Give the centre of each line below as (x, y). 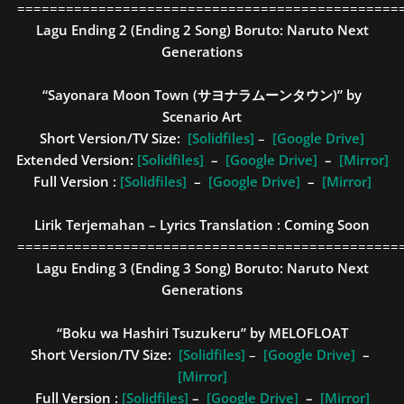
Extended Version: (76, 160)
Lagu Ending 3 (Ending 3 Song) (135, 268)
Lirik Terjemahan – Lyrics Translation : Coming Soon (202, 225)
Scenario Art (202, 116)
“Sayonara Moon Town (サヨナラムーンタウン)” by (202, 95)
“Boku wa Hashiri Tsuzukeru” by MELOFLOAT (202, 333)
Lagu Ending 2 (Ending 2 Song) (135, 30)
